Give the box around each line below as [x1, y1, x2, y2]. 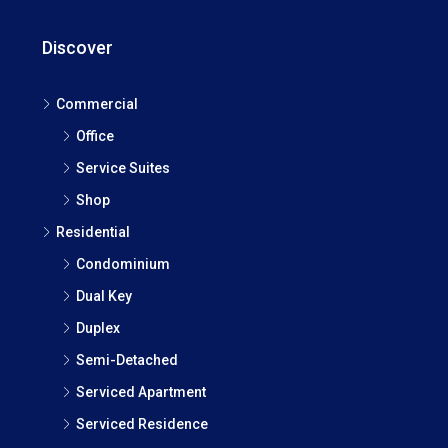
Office [76, 127, 114, 144]
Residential [56, 223, 130, 240]
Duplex [76, 319, 120, 336]
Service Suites [76, 159, 170, 176]
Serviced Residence [76, 415, 208, 432]
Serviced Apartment [76, 383, 206, 400]
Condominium [76, 255, 170, 272]
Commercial [56, 95, 138, 112]
